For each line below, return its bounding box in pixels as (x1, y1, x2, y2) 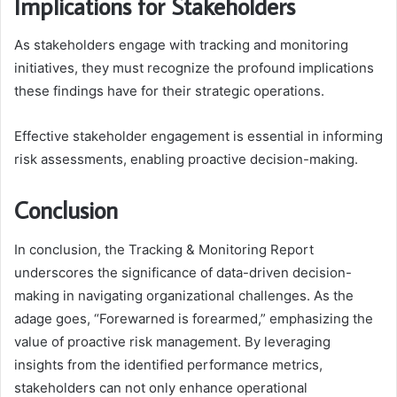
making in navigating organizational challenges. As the (14, 286, 354, 304)
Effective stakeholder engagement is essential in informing (14, 128, 383, 145)
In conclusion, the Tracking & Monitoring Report (14, 240, 314, 258)
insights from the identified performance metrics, (14, 355, 323, 373)
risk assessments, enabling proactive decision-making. (14, 151, 358, 168)
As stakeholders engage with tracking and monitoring (14, 36, 348, 54)
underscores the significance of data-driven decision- (14, 263, 352, 281)
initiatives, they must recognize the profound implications (14, 59, 374, 77)
